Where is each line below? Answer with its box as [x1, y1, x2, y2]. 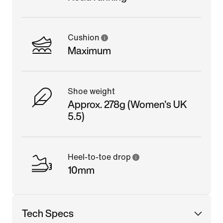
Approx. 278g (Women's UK [68, 97, 187, 111]
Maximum [68, 43, 111, 58]
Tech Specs [22, 206, 74, 221]
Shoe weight [68, 87, 115, 96]
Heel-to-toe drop [68, 152, 131, 161]
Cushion [68, 33, 100, 42]
